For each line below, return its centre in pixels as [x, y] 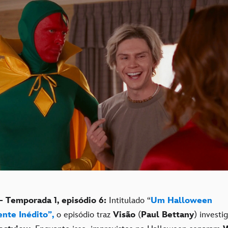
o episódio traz [83, 215]
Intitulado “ [129, 200]
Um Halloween [181, 200]
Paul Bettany [167, 215]
